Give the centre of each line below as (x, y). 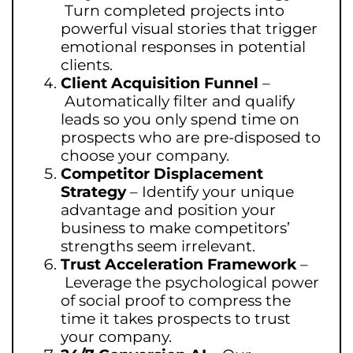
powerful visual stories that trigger (189, 29)
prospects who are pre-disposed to (191, 137)
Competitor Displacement (162, 174)
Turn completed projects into (175, 11)
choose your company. (145, 156)
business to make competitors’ (175, 228)
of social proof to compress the (176, 301)
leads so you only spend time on (180, 119)
